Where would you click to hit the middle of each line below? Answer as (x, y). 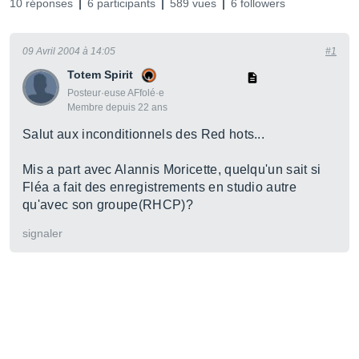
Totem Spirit (100, 75)
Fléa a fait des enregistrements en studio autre (160, 187)
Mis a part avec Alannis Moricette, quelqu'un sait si (172, 169)
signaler (42, 233)
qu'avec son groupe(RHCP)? (108, 205)
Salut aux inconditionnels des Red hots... (144, 134)
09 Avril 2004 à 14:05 (69, 51)
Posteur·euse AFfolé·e (116, 93)
